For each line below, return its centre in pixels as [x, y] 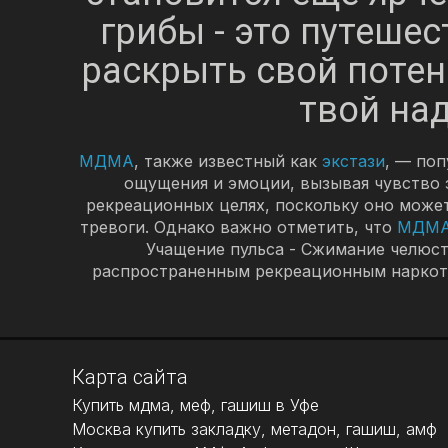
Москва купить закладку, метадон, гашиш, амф [254, 428]
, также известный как [227, 160]
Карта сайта [130, 376]
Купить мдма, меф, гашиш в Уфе [195, 404]
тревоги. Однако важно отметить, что [238, 226]
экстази [353, 160]
